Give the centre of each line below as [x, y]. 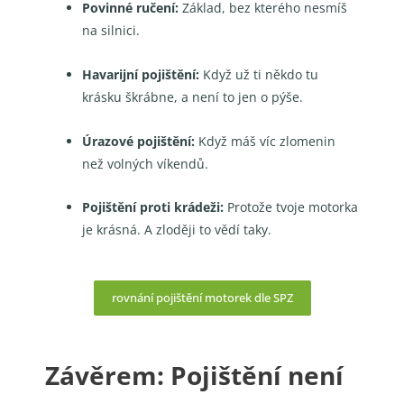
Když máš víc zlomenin [266, 141]
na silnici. [111, 30]
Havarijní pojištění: [141, 74]
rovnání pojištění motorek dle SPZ [202, 298]
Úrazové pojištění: [139, 141]
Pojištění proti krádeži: [153, 207]
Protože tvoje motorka [291, 207]
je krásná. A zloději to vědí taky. [177, 230]
